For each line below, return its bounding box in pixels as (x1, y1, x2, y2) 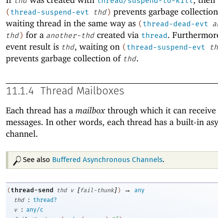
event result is (6, 41, 61, 52)
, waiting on (74, 41, 122, 52)
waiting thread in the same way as (6, 18, 138, 29)
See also (23, 156, 53, 163)
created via (94, 30, 141, 40)
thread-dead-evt (143, 19, 208, 29)
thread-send (11, 186, 54, 194)
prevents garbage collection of (6, 53, 123, 64)
